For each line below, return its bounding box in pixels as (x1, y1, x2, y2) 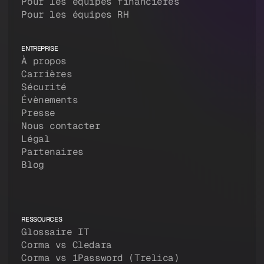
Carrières (21, 68, 72, 81)
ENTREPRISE (21, 44, 58, 53)
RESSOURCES (21, 215, 62, 224)
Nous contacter (21, 120, 101, 133)
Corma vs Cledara (21, 239, 112, 252)
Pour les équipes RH (21, 8, 129, 21)
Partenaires (21, 146, 84, 159)
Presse (21, 107, 55, 120)
